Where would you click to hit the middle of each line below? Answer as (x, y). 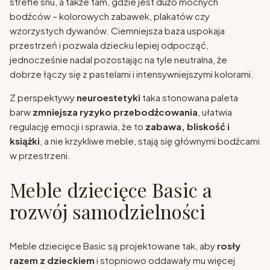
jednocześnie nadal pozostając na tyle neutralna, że (118, 60)
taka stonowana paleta (189, 98)
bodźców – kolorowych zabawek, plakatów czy (110, 16)
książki (25, 141)
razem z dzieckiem (52, 260)
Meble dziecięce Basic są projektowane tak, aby (113, 245)
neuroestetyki (108, 98)
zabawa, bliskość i (187, 127)
